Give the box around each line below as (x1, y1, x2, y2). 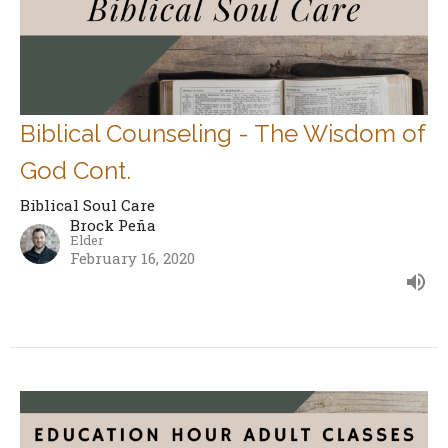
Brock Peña (70, 215, 156, 236)
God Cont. (20, 156, 131, 186)
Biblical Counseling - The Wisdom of (20, 119, 425, 149)
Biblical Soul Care (20, 195, 155, 216)
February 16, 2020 (70, 248, 195, 269)
